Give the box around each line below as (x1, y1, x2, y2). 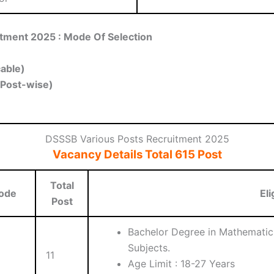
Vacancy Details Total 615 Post (52, 147, 222, 162)
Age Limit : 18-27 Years (128, 257, 235, 270)
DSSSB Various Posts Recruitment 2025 (45, 133, 229, 146)
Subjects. (128, 242, 170, 254)
